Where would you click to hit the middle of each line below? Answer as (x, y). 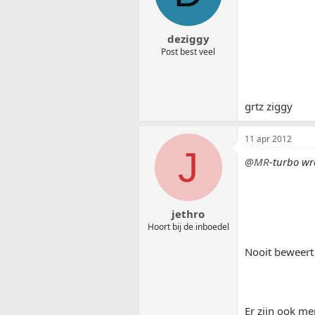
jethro (188, 213)
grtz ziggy (269, 107)
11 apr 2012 (268, 139)
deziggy (188, 38)
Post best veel (188, 51)
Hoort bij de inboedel (188, 226)
